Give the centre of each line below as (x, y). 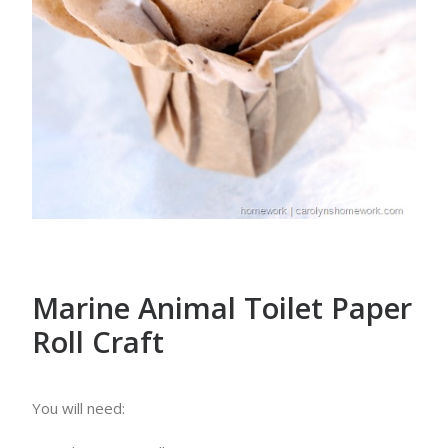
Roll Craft (98, 341)
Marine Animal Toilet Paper (222, 307)
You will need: (78, 408)
